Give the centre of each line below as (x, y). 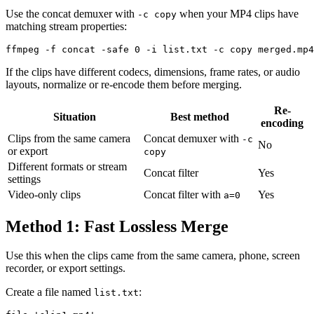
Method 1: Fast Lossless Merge (117, 226)
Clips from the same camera (69, 138)
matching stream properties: (66, 26)
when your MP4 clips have (238, 13)
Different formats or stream (67, 166)
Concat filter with (184, 194)
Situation (74, 116)
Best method (199, 116)
